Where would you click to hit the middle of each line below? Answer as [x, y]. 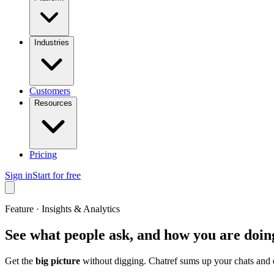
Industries [52, 43]
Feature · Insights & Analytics [62, 209]
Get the [20, 261]
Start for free [57, 175]
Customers [50, 91]
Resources [53, 103]
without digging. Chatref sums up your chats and [176, 261]
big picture [58, 261]
